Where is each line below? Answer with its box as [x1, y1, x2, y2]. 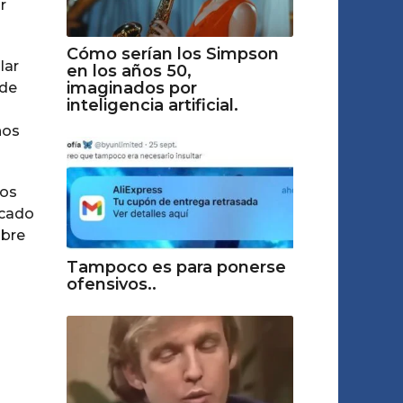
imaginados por [66, 78, 197, 98]
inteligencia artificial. [66, 95, 238, 115]
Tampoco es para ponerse [66, 257, 286, 278]
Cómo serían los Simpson [66, 44, 279, 64]
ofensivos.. [66, 274, 157, 295]
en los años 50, [66, 61, 192, 81]
